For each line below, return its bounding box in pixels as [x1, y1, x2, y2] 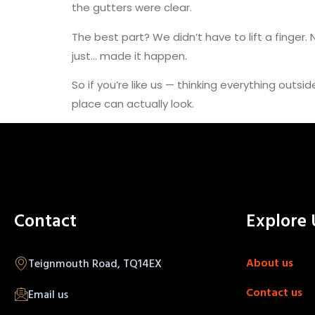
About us [245, 254, 293, 271]
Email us [28, 285, 68, 303]
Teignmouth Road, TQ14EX [28, 255, 162, 272]
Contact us [245, 283, 302, 300]
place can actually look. [72, 96, 194, 111]
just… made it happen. [72, 48, 187, 63]
